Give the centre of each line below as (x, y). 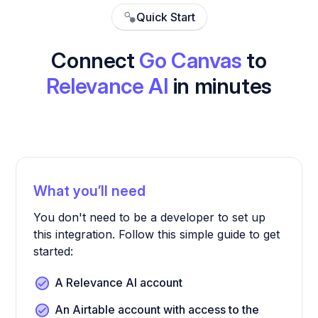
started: (54, 251)
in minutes (220, 86)
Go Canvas (191, 60)
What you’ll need (90, 191)
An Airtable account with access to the (157, 309)
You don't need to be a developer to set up (150, 217)
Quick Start (165, 17)
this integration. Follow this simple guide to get (157, 234)
